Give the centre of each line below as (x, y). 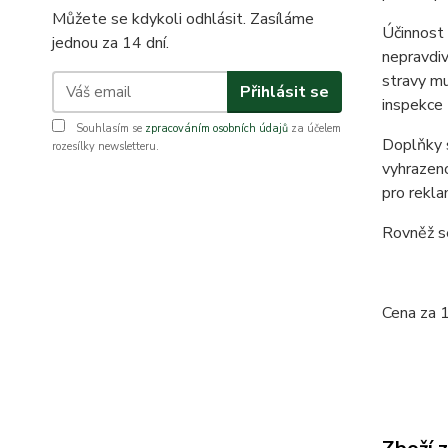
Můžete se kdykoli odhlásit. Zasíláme (183, 19)
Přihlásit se (284, 91)
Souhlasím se (109, 129)
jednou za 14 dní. (110, 43)
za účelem (314, 129)
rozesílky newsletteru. (105, 147)
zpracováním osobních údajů (216, 129)
